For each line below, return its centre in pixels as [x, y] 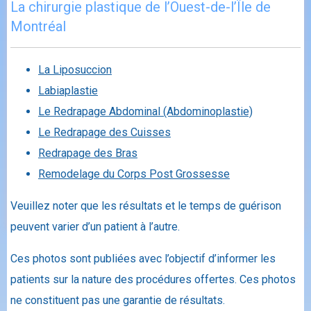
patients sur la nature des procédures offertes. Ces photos [153, 280]
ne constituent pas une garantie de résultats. [118, 301]
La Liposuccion [75, 70]
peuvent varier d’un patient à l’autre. [95, 227]
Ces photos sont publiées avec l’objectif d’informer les [143, 259]
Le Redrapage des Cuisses [104, 133]
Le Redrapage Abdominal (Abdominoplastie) [145, 112]
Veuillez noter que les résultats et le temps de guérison [146, 206]
